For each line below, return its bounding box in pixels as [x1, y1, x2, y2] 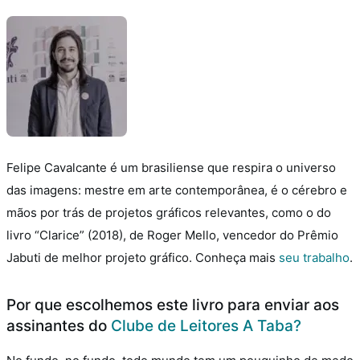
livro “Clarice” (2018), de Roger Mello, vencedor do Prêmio [6, 227, 338, 243]
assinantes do [6, 317, 111, 335]
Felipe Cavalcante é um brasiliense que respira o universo [6, 160, 336, 175]
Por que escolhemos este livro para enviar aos [6, 296, 339, 314]
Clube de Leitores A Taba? [111, 317, 301, 335]
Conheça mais [195, 250, 279, 265]
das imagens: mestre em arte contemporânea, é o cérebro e [6, 182, 347, 198]
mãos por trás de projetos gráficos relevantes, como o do [6, 205, 331, 220]
